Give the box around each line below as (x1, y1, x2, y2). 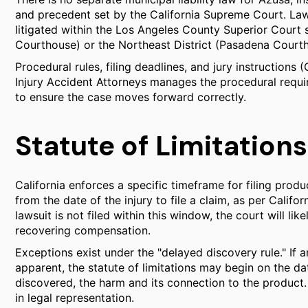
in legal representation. (15, 291, 134, 305)
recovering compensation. (15, 223, 151, 237)
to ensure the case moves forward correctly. (15, 90, 246, 104)
